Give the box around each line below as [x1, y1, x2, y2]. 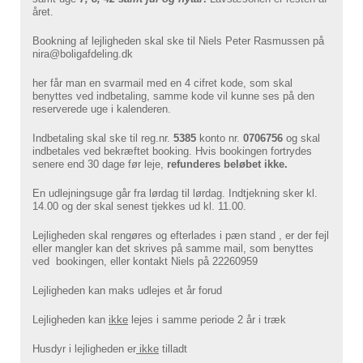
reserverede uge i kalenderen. [32, 103, 171, 116]
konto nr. [199, 132, 243, 145]
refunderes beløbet [167, 158, 264, 171]
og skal [286, 132, 320, 145]
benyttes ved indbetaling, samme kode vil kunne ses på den [32, 90, 314, 103]
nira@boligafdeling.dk [32, 48, 133, 61]
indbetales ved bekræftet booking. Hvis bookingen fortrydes [32, 145, 312, 158]
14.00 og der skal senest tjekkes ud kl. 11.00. [32, 200, 246, 213]
